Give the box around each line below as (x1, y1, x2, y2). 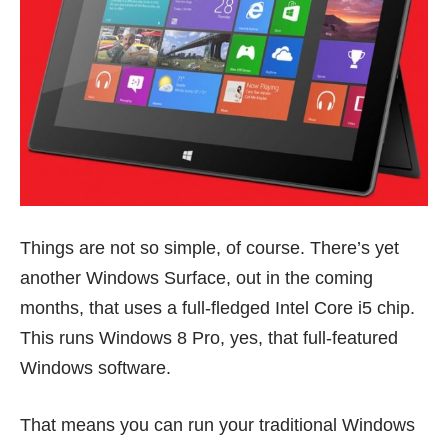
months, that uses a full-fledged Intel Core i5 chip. (20, 297, 415, 318)
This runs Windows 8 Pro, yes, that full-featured (20, 327, 398, 348)
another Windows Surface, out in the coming (20, 267, 373, 288)
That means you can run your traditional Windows (20, 414, 415, 435)
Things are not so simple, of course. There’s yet (20, 237, 399, 258)
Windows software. (20, 357, 171, 378)
